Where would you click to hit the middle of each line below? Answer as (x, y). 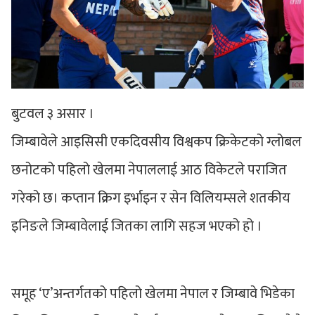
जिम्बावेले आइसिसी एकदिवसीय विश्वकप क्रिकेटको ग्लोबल (156, 142)
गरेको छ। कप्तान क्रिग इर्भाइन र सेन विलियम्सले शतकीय (151, 199)
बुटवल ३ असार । (53, 114)
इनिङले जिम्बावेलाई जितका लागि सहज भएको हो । (137, 227)
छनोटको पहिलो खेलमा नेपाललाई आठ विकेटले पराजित (149, 171)
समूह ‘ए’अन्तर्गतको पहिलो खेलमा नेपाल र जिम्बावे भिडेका (153, 294)
